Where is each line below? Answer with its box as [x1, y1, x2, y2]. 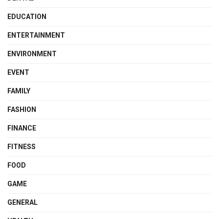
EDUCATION [7, 12, 46, 21]
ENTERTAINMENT [7, 31, 65, 39]
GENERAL [7, 198, 38, 206]
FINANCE [7, 124, 36, 132]
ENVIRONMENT [7, 49, 57, 58]
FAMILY [7, 87, 30, 95]
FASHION [7, 105, 36, 113]
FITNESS [7, 142, 36, 151]
